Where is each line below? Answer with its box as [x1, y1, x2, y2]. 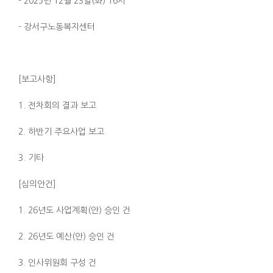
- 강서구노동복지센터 [18, 23, 97, 31]
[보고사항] [18, 75, 56, 83]
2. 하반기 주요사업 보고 [18, 127, 104, 136]
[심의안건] [18, 180, 56, 188]
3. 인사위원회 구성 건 [18, 258, 96, 267]
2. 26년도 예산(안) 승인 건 [18, 232, 115, 241]
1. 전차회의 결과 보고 [18, 101, 96, 110]
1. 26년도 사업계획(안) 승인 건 [18, 206, 130, 214]
